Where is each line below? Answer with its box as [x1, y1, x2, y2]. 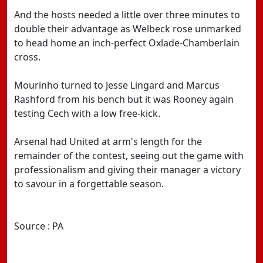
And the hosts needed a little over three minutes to [14, 8, 240, 21]
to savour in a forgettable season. [14, 177, 164, 190]
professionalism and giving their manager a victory [14, 163, 241, 176]
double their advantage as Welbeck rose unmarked [14, 22, 241, 35]
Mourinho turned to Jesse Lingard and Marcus [14, 79, 220, 92]
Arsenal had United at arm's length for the [14, 135, 202, 148]
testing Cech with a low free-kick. [14, 107, 160, 120]
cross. [14, 50, 41, 63]
